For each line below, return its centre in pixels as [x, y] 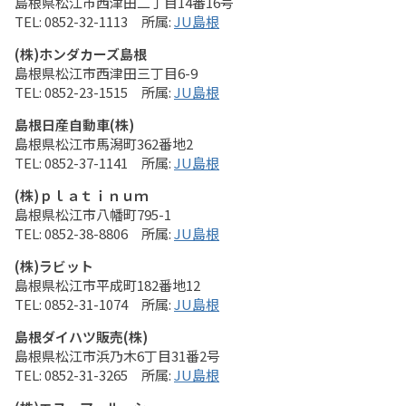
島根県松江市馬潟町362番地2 [104, 144]
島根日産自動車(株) [74, 125]
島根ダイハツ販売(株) [81, 337]
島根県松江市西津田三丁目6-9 [106, 73]
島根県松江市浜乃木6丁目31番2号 [117, 356]
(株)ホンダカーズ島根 [81, 54]
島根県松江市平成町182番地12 [107, 285]
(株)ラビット [54, 266]
